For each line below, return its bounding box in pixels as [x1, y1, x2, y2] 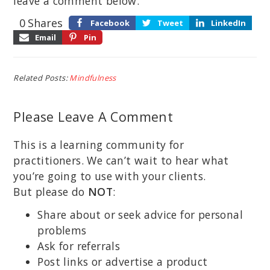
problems [37, 222, 87, 237]
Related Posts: [13, 72, 70, 84]
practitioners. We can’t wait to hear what [13, 152, 229, 168]
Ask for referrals [37, 238, 121, 253]
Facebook [90, 17, 130, 29]
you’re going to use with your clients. [13, 168, 206, 183]
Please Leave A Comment [13, 108, 174, 126]
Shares [27, 16, 63, 31]
